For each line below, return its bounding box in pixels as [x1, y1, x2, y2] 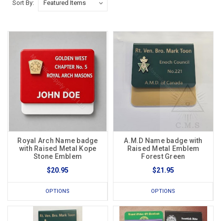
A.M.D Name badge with [124, 137, 203, 145]
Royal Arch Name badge [17, 137, 98, 145]
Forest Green [141, 152, 185, 161]
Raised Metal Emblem [127, 145, 200, 153]
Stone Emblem [34, 152, 82, 161]
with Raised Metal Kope [19, 145, 97, 153]
